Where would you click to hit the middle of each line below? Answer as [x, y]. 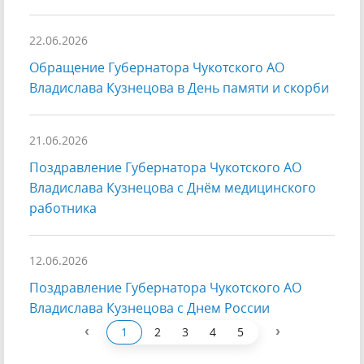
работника [63, 208]
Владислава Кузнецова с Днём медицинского [173, 188]
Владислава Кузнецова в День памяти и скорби [179, 88]
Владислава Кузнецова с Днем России [149, 308]
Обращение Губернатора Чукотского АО [157, 68]
